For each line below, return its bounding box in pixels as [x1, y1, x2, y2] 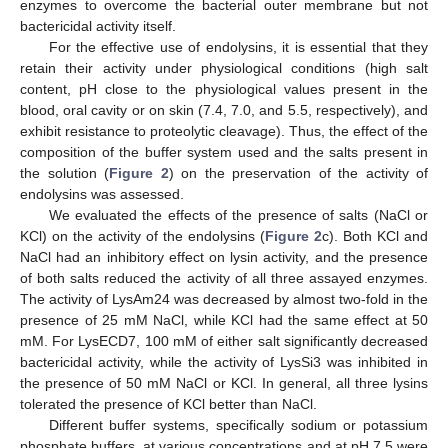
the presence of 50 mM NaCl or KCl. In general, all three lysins [20, 375, 428, 392]
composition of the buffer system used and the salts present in [20, 144, 428, 161]
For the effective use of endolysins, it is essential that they [48, 39, 428, 56]
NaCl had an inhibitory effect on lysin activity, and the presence [20, 249, 428, 266]
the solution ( [20, 165, 109, 182]
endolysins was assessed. [20, 186, 184, 203]
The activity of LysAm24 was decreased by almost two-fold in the [20, 291, 428, 308]
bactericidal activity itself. [20, 18, 176, 35]
